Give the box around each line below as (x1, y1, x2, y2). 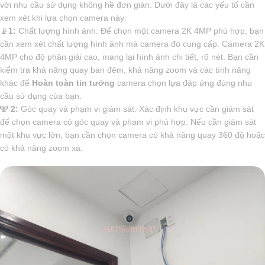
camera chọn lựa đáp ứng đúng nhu (115, 78, 252, 88)
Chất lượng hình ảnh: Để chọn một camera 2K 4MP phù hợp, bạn (16, 26, 264, 36)
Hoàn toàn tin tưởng (32, 78, 115, 88)
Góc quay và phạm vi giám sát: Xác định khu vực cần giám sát (18, 104, 254, 114)
